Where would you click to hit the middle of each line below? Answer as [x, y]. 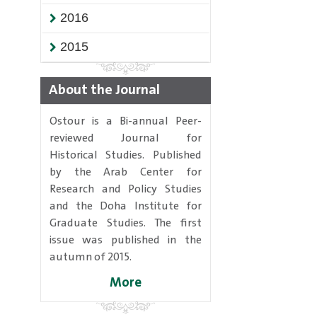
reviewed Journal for [126, 138]
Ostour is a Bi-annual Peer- [126, 121]
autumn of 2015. [91, 257]
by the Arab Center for [126, 172]
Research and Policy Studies [126, 189]
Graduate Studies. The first [126, 223]
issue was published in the [126, 240]
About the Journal [104, 90]
